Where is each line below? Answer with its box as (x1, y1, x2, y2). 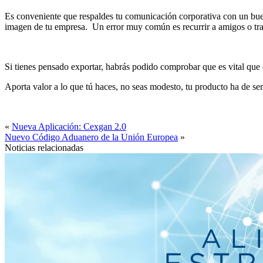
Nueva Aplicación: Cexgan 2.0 (12, 121, 126, 131)
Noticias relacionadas (5, 142, 83, 153)
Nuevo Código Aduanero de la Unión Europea (5, 131, 178, 142)
